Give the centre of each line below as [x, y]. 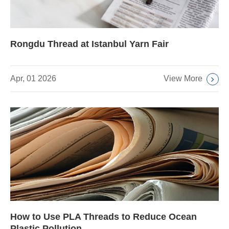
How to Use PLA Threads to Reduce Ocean [104, 217]
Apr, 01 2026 [33, 79]
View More [183, 78]
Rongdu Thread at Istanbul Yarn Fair [89, 44]
